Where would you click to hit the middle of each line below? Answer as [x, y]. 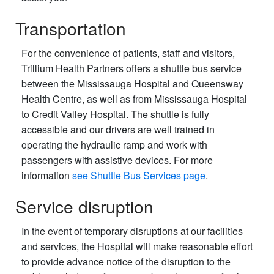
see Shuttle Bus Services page [139, 176]
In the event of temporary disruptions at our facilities [132, 231]
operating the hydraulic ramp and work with [114, 145]
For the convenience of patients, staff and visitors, [128, 53]
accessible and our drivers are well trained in [118, 130]
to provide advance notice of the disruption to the [126, 262]
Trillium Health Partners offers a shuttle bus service [131, 68]
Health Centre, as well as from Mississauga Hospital [134, 99]
